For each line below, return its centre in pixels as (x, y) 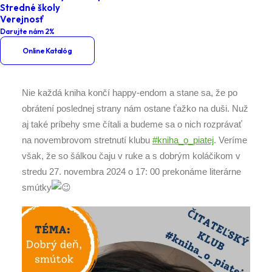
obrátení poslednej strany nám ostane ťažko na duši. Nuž (135, 108)
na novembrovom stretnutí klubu (87, 140)
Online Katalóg (47, 51)
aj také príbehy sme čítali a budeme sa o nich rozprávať (132, 124)
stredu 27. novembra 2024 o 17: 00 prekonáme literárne (131, 172)
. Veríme (230, 140)
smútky (37, 187)
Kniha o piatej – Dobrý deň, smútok (139, 10)
